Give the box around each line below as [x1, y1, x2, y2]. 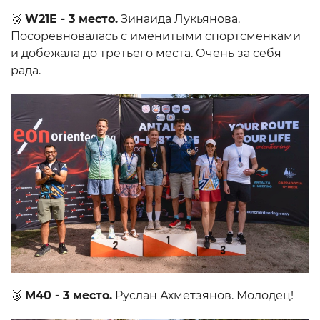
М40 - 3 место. [25, 288, 112, 302]
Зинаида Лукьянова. [118, 11, 240, 26]
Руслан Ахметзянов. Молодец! [112, 288, 294, 302]
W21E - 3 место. [25, 11, 118, 26]
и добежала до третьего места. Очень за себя [11, 46, 281, 60]
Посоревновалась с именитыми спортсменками [11, 29, 301, 43]
